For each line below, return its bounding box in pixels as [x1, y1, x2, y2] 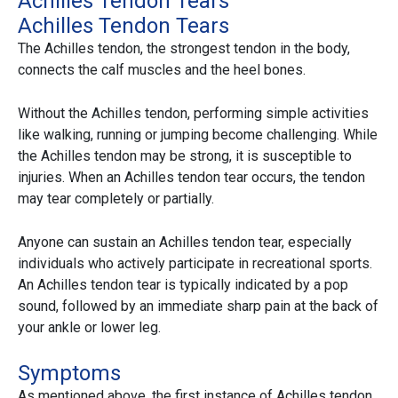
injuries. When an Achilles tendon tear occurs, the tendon [18, 169, 365, 187]
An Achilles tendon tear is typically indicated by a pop [18, 276, 348, 294]
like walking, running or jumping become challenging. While [18, 126, 378, 144]
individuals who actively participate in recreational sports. [18, 255, 372, 273]
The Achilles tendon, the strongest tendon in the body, [18, 40, 350, 58]
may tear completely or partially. [18, 190, 214, 208]
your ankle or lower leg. [18, 319, 161, 337]
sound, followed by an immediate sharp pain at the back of [18, 298, 378, 315]
